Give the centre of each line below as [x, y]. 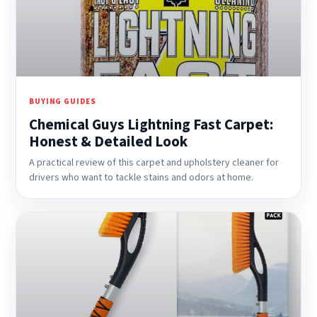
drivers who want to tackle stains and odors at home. [141, 178]
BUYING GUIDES [63, 102]
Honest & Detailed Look [108, 142]
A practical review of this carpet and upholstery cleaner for [154, 163]
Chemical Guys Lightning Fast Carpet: [151, 125]
